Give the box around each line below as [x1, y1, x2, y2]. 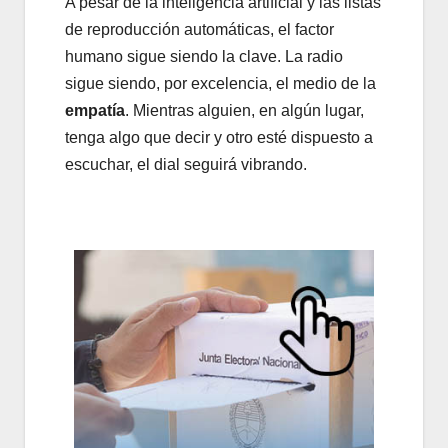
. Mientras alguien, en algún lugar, [125, 101, 364, 119]
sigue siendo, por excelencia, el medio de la [65, 74, 376, 92]
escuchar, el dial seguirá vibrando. [65, 155, 307, 173]
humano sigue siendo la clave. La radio [65, 47, 343, 65]
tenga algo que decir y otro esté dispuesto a [65, 128, 373, 146]
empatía [65, 101, 125, 119]
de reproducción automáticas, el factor [65, 20, 334, 38]
